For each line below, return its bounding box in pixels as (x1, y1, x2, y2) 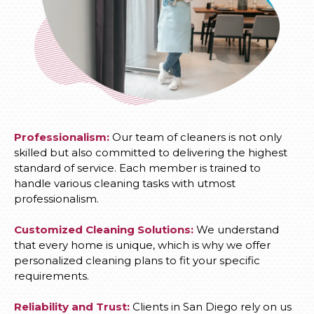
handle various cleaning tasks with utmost (14, 177, 235, 190)
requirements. (14, 269, 89, 282)
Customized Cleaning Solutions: (14, 223, 193, 236)
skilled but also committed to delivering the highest (14, 146, 287, 159)
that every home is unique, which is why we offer (14, 238, 271, 252)
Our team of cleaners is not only (109, 130, 282, 144)
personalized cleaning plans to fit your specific (14, 254, 260, 267)
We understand (193, 223, 279, 236)
